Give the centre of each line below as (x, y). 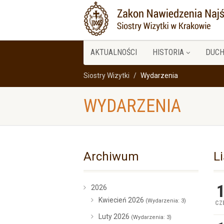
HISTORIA (168, 52)
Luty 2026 (115, 216)
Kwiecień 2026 (122, 200)
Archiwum (111, 156)
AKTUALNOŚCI (114, 52)
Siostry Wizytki (106, 75)
